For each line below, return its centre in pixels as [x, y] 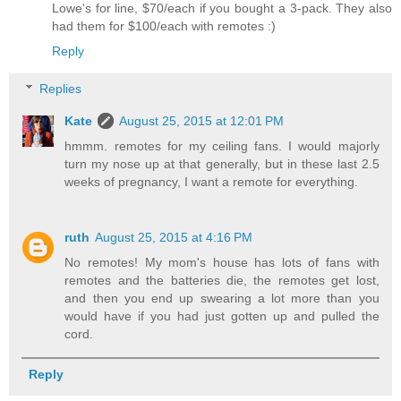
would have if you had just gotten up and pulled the [222, 316]
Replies [61, 88]
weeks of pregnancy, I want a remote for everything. [212, 181]
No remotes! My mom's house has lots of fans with [222, 262]
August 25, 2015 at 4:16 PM [174, 237]
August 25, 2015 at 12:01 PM [202, 120]
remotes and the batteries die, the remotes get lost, [222, 280]
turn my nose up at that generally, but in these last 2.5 [222, 163]
